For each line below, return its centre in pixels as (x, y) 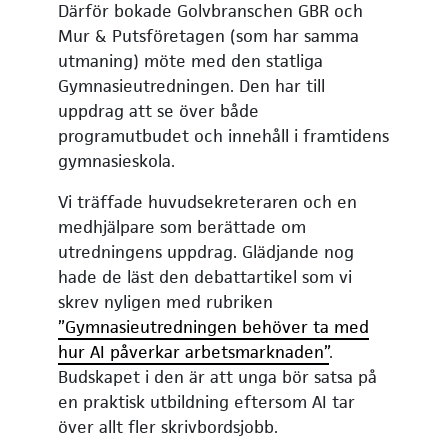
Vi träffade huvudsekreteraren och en (208, 201)
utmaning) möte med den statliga (191, 60)
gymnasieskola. (117, 160)
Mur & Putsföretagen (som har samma (209, 35)
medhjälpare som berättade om (182, 226)
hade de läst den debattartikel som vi (205, 276)
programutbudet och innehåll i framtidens (224, 135)
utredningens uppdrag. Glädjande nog (206, 251)
